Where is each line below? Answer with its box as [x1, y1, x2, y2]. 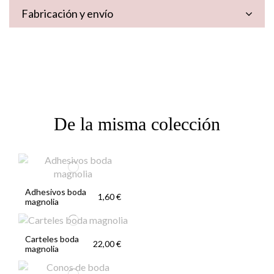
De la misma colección [54, 113, 220, 134]
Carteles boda [25, 233, 80, 244]
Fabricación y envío [21, 6, 113, 20]
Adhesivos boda [25, 186, 87, 197]
